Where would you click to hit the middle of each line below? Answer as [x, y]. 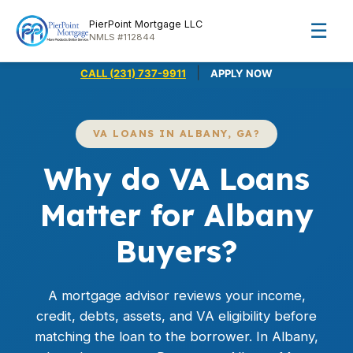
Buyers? [176, 251]
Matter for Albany [176, 215]
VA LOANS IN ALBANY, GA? [176, 134]
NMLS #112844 [122, 37]
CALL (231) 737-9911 [133, 73]
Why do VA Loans [176, 179]
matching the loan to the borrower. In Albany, [176, 336]
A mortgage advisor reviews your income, [176, 295]
